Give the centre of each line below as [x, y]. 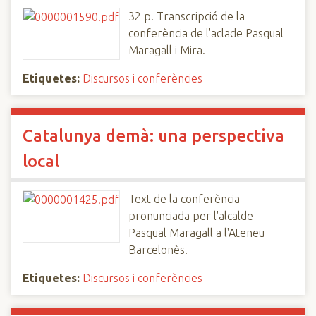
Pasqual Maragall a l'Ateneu [196, 233]
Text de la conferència [184, 199]
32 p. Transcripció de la [187, 16]
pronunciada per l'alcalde [191, 216]
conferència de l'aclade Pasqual [206, 33]
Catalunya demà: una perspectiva [153, 136]
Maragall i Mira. [167, 50]
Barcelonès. [158, 250]
